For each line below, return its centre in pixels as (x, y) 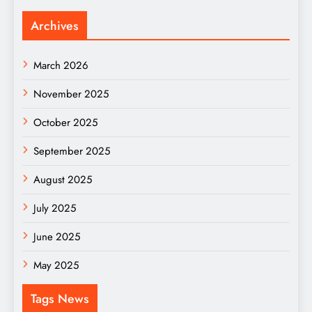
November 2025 (71, 94)
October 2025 (65, 123)
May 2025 (56, 266)
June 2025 (57, 237)
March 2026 (61, 66)
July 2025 (55, 209)
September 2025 (72, 151)
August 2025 (63, 180)
